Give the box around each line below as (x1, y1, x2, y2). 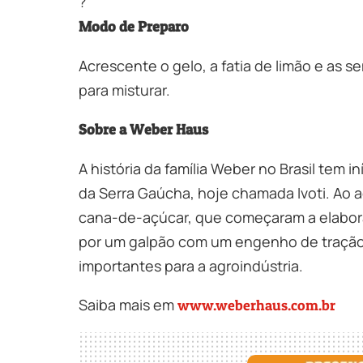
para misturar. (79, 79, 170, 100)
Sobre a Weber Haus (79, 120, 208, 138)
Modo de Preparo (79, 17, 189, 35)
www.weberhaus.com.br (177, 296, 335, 314)
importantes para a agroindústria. (79, 255, 303, 275)
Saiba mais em (79, 294, 177, 314)
